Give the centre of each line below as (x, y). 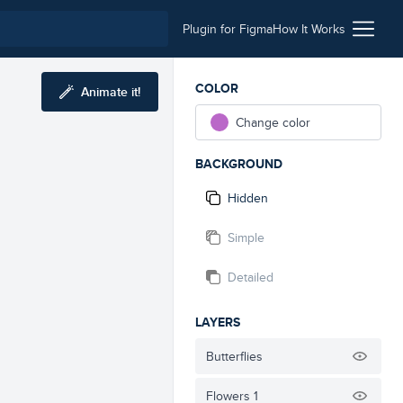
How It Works (309, 29)
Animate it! (111, 92)
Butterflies (234, 356)
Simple (246, 237)
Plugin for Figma (228, 29)
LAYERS (218, 322)
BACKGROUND (239, 164)
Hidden (248, 198)
